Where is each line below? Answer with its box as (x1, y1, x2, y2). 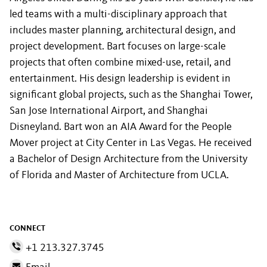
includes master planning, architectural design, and (10, 25, 235, 36)
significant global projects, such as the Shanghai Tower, (10, 89, 253, 100)
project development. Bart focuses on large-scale (10, 41, 226, 52)
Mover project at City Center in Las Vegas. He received (10, 138, 252, 148)
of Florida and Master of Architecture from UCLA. (10, 170, 229, 181)
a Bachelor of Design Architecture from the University (10, 154, 247, 164)
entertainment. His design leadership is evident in (10, 73, 231, 84)
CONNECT (10, 225, 45, 232)
